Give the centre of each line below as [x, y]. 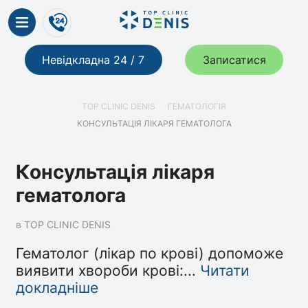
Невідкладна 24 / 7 [93, 60]
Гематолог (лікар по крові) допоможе [150, 253]
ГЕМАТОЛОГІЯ [197, 107]
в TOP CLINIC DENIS [64, 224]
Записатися [234, 60]
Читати [225, 270]
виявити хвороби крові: [100, 270]
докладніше [57, 287]
